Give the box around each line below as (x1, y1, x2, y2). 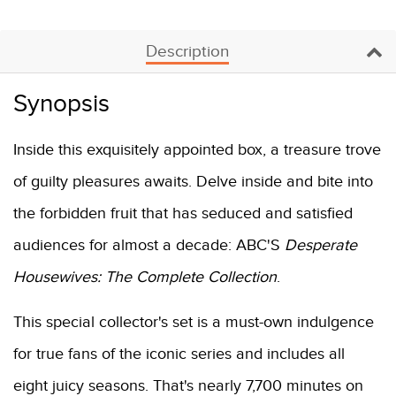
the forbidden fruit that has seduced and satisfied (13, 203, 353, 223)
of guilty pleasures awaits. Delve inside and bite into (13, 171, 373, 191)
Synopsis (13, 88, 110, 118)
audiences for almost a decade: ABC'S (13, 235, 285, 255)
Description (145, 41, 229, 62)
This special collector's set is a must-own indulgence (13, 312, 374, 331)
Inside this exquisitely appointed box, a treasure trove (13, 140, 381, 159)
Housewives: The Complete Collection (13, 267, 277, 286)
